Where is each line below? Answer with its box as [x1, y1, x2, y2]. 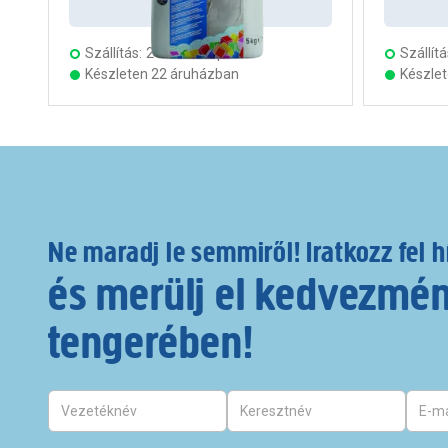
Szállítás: [85, 45, 142, 62]
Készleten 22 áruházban [85, 66, 239, 83]
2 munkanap [146, 45, 225, 62]
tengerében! [48, 313, 254, 370]
